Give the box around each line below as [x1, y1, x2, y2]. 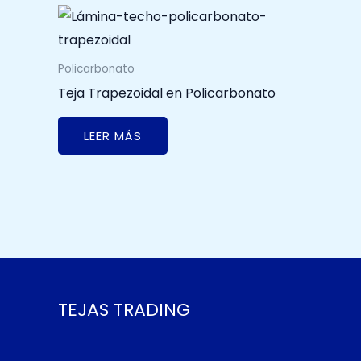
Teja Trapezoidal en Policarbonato [58, 83, 276, 102]
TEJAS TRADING [58, 297, 190, 322]
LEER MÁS [84, 127, 142, 145]
